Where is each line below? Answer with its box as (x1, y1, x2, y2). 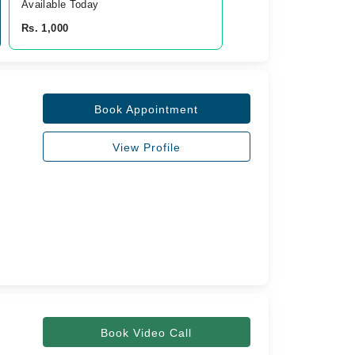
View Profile (112, 141, 181, 154)
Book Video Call (101, 326, 193, 339)
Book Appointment (94, 103, 199, 116)
